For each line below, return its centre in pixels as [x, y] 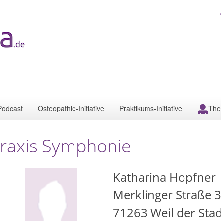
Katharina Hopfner [164, 177]
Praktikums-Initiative [151, 108]
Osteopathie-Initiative [71, 108]
